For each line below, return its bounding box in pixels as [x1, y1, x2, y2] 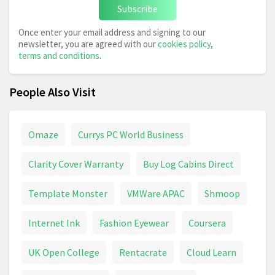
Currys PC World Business [78, 128, 184, 141]
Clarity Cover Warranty [28, 158, 123, 171]
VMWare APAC [127, 187, 185, 200]
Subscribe [117, 2, 158, 15]
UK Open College [28, 246, 99, 259]
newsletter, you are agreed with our [18, 38, 158, 50]
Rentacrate [119, 246, 167, 259]
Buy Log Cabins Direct [143, 158, 234, 171]
